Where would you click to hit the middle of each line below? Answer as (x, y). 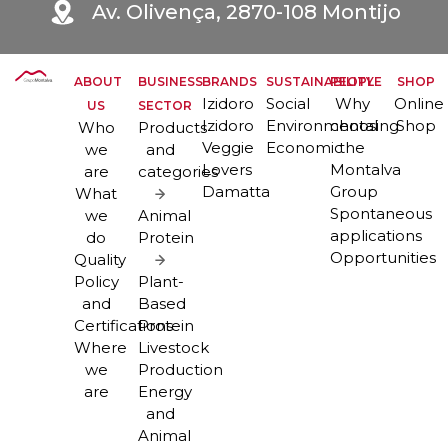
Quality (100, 259)
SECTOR (165, 105)
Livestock (173, 347)
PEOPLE (356, 81)
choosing (364, 125)
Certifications (123, 325)
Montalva (365, 169)
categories (178, 171)
